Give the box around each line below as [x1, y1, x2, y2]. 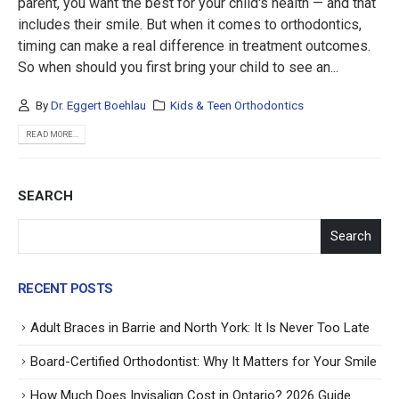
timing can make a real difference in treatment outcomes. [18, 37, 370, 54]
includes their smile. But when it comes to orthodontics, [18, 15, 362, 33]
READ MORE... [25, 129, 78, 140]
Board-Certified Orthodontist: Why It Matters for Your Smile [30, 353, 377, 370]
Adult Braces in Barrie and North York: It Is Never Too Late [30, 319, 370, 336]
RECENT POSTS [18, 280, 112, 297]
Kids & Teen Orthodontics [170, 98, 304, 113]
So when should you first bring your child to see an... [18, 58, 338, 76]
